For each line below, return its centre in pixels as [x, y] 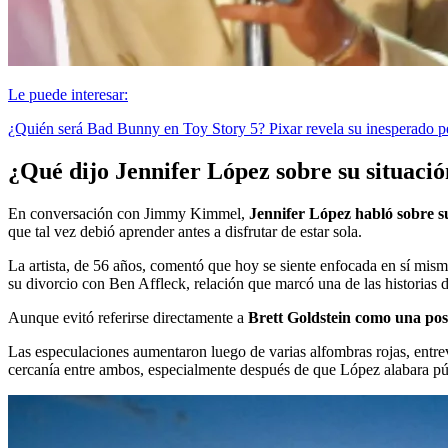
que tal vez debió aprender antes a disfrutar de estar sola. [185, 231]
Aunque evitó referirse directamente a [128, 317]
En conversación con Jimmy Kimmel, [128, 213]
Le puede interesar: [68, 94]
